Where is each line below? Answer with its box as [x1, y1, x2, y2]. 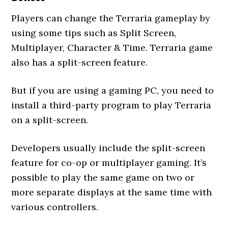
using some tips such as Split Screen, [11, 27, 177, 39]
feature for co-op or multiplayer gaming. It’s [11, 157, 207, 168]
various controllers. [11, 201, 99, 213]
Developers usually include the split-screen [11, 142, 206, 154]
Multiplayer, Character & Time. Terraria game [11, 42, 213, 53]
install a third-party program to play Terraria [11, 99, 212, 111]
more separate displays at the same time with [11, 186, 212, 198]
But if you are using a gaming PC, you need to [11, 84, 214, 96]
